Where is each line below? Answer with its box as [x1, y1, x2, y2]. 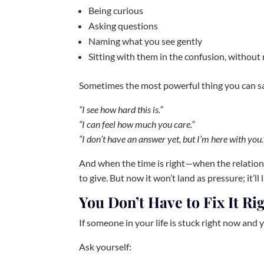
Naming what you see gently [88, 35, 203, 47]
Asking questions [88, 20, 159, 32]
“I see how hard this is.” [79, 104, 163, 115]
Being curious [88, 5, 144, 16]
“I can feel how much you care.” [79, 118, 195, 130]
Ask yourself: [79, 241, 132, 253]
